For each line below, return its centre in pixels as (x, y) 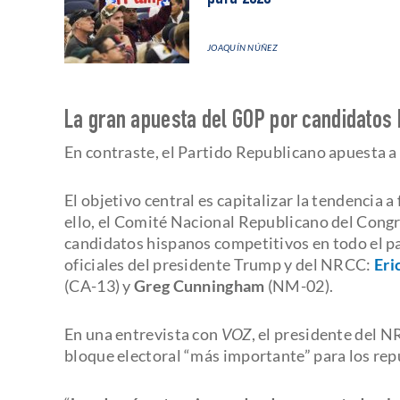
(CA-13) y (100, 285)
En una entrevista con (143, 333)
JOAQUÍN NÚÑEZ (242, 47)
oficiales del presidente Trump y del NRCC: (218, 264)
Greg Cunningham (200, 285)
